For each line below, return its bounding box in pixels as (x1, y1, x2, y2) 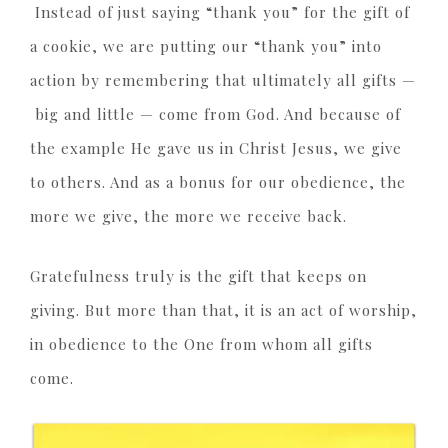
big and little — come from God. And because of (30, 104, 401, 125)
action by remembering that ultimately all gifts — (30, 70, 416, 91)
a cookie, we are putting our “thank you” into (30, 36, 382, 57)
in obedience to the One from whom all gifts (30, 334, 373, 355)
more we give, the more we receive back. (30, 206, 347, 227)
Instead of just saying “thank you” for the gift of (30, 2, 410, 23)
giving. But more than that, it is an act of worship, (30, 300, 417, 321)
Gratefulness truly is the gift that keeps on (30, 266, 367, 287)
